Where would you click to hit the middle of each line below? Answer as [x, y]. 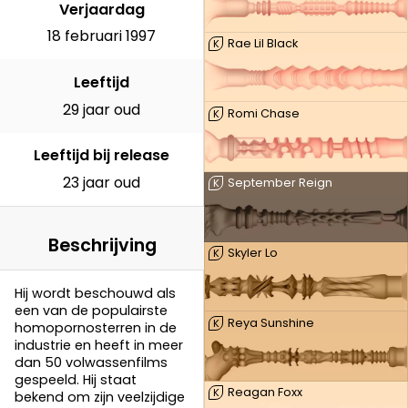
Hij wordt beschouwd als [95, 293]
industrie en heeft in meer [99, 345]
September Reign [280, 183]
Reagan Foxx [265, 393]
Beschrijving [102, 245]
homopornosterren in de [96, 327]
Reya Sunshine [270, 322]
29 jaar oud [102, 109]
